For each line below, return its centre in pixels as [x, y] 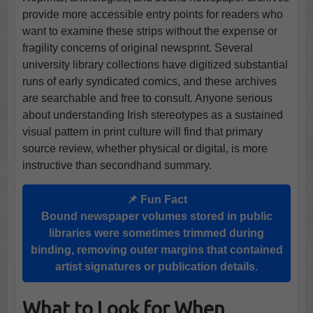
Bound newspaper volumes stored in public [156, 217]
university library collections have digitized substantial [155, 65]
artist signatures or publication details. [156, 267]
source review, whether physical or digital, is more [145, 149]
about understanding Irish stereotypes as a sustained [152, 115]
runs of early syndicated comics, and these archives [149, 82]
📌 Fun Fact [156, 200]
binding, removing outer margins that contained [156, 250]
